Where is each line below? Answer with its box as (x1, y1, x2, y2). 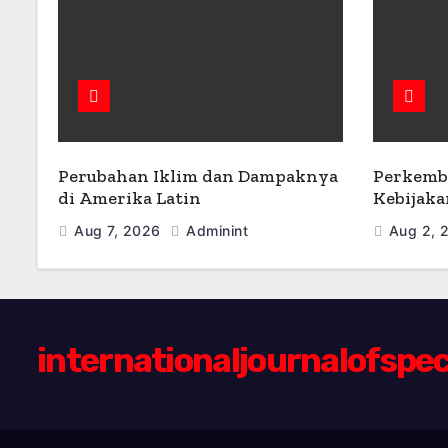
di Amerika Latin (58, 187, 201, 209)
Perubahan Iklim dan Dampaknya (58, 165, 338, 187)
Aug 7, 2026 (74, 222, 165, 239)
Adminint (181, 222, 248, 239)
